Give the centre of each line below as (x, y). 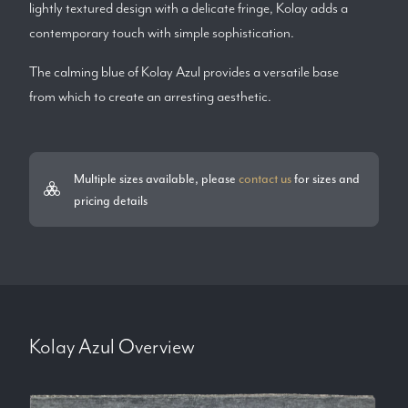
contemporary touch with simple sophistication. (162, 33)
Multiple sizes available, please (156, 179)
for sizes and (326, 179)
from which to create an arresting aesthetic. (150, 97)
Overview (155, 347)
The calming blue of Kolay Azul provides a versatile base (184, 72)
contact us (265, 179)
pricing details (111, 201)
